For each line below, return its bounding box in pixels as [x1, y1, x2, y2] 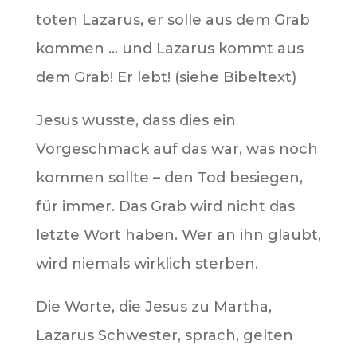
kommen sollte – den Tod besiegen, [35, 168, 303, 186]
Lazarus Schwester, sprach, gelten [35, 326, 293, 344]
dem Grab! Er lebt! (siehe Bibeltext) [35, 68, 296, 86]
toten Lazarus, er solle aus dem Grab [35, 10, 310, 29]
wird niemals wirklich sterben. [35, 254, 258, 273]
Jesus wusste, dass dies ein [35, 111, 236, 129]
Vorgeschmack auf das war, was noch [35, 139, 318, 158]
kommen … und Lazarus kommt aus [35, 39, 304, 57]
